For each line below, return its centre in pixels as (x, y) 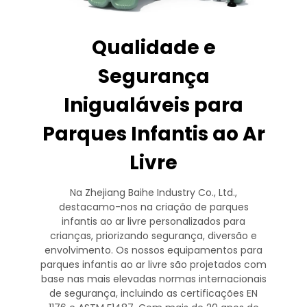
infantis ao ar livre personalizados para (153, 221)
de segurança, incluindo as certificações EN (153, 293)
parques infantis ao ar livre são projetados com (153, 264)
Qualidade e (153, 47)
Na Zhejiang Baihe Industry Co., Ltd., (153, 192)
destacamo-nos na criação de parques (153, 207)
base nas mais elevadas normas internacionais (153, 279)
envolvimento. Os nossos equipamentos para (153, 250)
